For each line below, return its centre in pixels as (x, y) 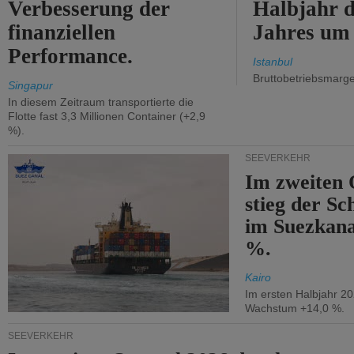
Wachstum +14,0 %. (295, 308)
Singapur (30, 85)
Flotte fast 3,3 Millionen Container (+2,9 (107, 116)
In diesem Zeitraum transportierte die (101, 102)
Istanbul (273, 62)
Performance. (71, 56)
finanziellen (62, 32)
